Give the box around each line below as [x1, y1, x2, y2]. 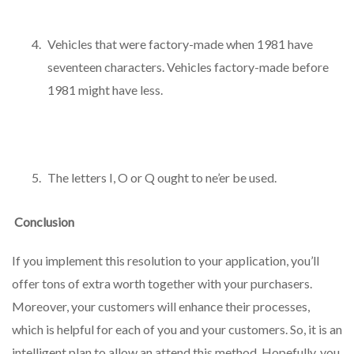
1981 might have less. [47, 82, 163, 98]
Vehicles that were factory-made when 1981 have [47, 36, 313, 52]
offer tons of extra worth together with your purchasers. [12, 275, 312, 291]
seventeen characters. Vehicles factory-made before [47, 59, 329, 75]
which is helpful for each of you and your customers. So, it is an [12, 321, 342, 337]
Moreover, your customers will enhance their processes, [12, 298, 310, 314]
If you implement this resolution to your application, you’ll [12, 252, 319, 268]
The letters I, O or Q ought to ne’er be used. [47, 170, 277, 186]
